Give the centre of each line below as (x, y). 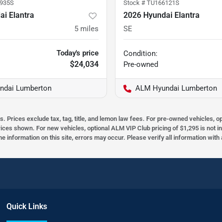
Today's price (78, 53)
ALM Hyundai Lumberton (176, 88)
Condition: (140, 54)
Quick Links (27, 207)
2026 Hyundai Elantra (162, 15)
